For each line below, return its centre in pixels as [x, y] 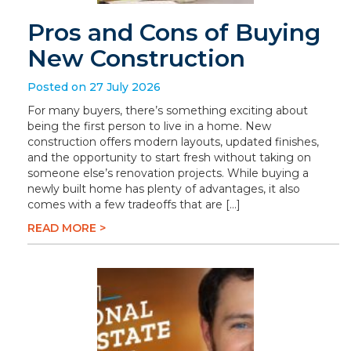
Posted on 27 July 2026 [94, 87]
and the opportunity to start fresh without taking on [169, 157]
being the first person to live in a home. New [149, 126]
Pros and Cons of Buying [174, 33]
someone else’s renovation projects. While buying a [168, 173]
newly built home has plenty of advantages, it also [164, 189]
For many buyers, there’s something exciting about [168, 110]
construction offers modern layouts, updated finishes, [173, 142]
